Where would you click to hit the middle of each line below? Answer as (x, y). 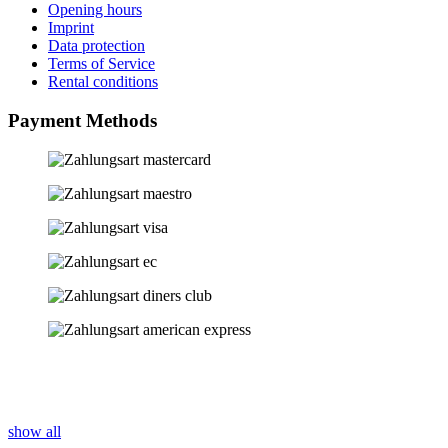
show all (34, 431)
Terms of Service (101, 64)
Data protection (96, 46)
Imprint (71, 28)
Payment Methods (82, 121)
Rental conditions (103, 82)
